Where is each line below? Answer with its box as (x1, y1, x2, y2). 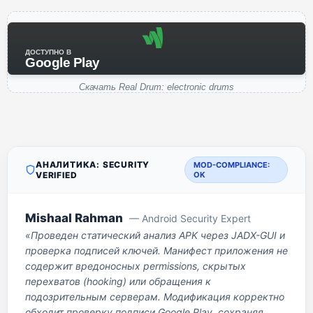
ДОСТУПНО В (25, 48, 71, 56)
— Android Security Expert (129, 212, 251, 224)
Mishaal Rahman (25, 211, 123, 225)
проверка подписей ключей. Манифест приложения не (25, 245, 288, 256)
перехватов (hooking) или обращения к (25, 275, 211, 287)
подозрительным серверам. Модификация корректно (25, 291, 284, 303)
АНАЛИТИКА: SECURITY (36, 159, 150, 170)
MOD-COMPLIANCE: (194, 160, 270, 170)
